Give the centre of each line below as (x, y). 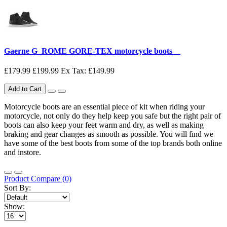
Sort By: (17, 187)
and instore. (24, 152)
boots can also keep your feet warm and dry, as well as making (104, 125)
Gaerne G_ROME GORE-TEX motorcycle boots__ (92, 51)
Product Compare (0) (38, 178)
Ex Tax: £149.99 (88, 70)
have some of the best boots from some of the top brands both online (113, 143)
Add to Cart (25, 89)
